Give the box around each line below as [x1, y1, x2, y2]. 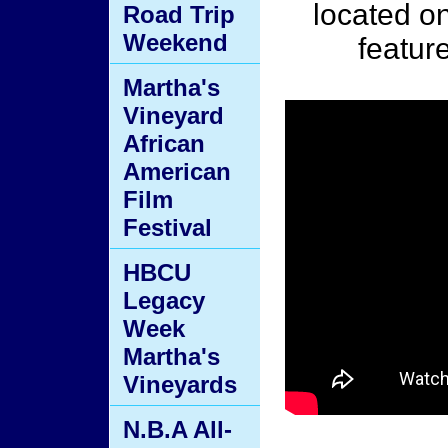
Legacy [123, 287, 205, 314]
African [123, 130, 205, 157]
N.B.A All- [123, 416, 232, 443]
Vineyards [123, 371, 237, 398]
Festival [123, 214, 212, 241]
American [123, 158, 231, 185]
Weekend [123, 29, 228, 56]
